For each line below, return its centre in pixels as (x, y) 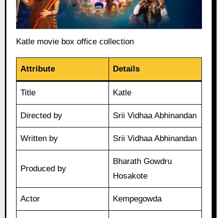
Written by (39, 138)
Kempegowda (137, 199)
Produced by (44, 168)
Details (127, 69)
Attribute (38, 69)
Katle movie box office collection (75, 41)
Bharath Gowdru (143, 161)
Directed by (42, 115)
